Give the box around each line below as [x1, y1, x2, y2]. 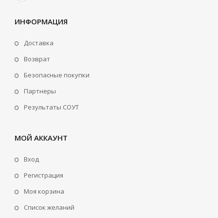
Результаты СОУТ [24, 103, 79, 111]
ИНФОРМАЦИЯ [15, 17, 68, 26]
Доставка [24, 38, 54, 47]
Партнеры [24, 87, 56, 95]
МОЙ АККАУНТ [15, 133, 68, 143]
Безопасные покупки [24, 71, 90, 79]
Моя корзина [24, 187, 64, 196]
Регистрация [24, 171, 63, 180]
